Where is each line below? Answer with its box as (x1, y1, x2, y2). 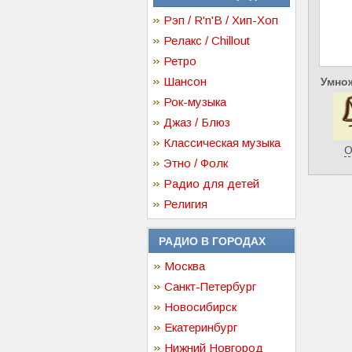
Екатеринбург (164, 321, 237, 334)
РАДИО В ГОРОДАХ (159, 235, 266, 247)
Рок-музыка (163, 95, 226, 108)
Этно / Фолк (163, 156, 228, 170)
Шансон (163, 75, 207, 88)
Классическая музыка (163, 136, 280, 149)
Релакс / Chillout (163, 34, 250, 47)
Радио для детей (163, 177, 259, 190)
